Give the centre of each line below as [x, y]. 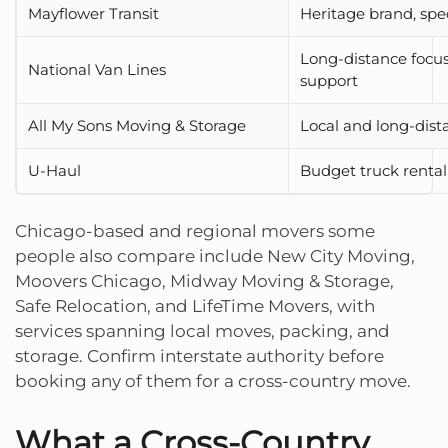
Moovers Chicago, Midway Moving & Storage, [204, 280]
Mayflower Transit [94, 13]
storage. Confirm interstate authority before [199, 355]
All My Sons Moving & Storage [137, 125]
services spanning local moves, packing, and [202, 330]
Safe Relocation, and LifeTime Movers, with [195, 305]
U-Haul [55, 170]
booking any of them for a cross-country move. [213, 380]
